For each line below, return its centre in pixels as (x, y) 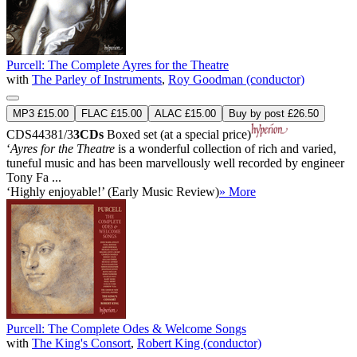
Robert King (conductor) (199, 343)
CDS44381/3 (40, 134)
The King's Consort (81, 343)
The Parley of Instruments (97, 79)
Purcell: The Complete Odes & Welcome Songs (126, 328)
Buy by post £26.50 (274, 113)
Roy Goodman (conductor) (236, 79)
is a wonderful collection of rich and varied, (226, 148)
